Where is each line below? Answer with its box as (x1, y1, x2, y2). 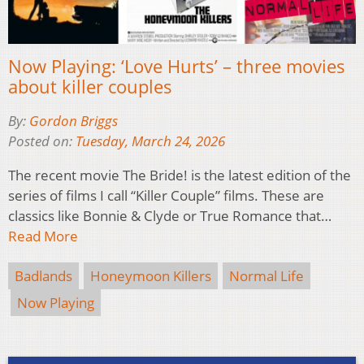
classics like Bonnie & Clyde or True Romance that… (8, 206, 331, 226)
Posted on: (8, 132, 76, 151)
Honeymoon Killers (90, 266, 211, 286)
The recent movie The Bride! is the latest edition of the (8, 166, 351, 185)
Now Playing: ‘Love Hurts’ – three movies (8, 54, 345, 79)
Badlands (15, 266, 72, 286)
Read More (8, 227, 78, 246)
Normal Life (229, 266, 304, 286)
